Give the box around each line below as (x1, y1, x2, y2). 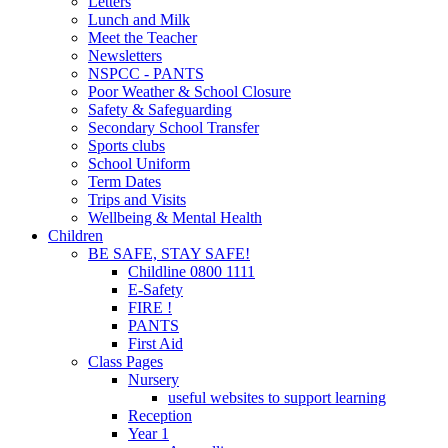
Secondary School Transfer (88, 119, 259, 137)
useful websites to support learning (168, 389, 386, 407)
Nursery (128, 371, 179, 389)
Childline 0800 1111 (128, 263, 255, 281)
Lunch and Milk (88, 11, 190, 29)
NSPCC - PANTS (88, 65, 204, 83)
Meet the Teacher (88, 29, 197, 47)
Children (48, 227, 103, 245)
